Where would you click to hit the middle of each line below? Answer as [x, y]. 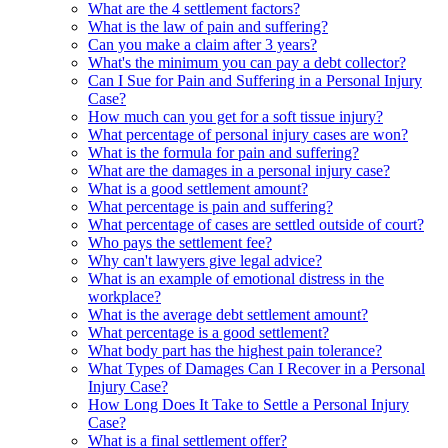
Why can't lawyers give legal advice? [205, 260]
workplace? [124, 296]
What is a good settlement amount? [198, 188]
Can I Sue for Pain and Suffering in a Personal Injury [255, 80]
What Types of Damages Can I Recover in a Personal [256, 368]
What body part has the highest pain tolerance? [235, 350]
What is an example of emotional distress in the [236, 278]
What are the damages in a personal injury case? [239, 170]
